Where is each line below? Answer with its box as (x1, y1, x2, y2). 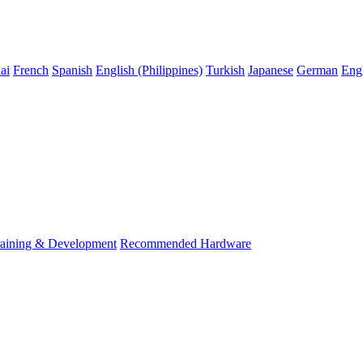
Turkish (206, 63, 245, 77)
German (297, 63, 338, 77)
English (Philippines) (96, 63, 203, 77)
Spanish (52, 63, 92, 77)
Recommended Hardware (120, 237, 251, 250)
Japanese (248, 63, 293, 77)
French (13, 63, 49, 77)
